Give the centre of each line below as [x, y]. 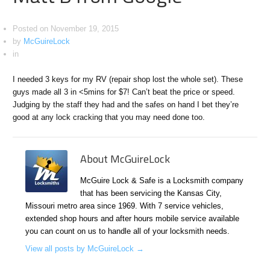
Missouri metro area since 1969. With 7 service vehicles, [125, 206]
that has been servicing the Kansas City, [151, 193]
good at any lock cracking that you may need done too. [109, 118]
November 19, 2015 [85, 29]
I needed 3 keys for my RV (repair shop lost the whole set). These [128, 80]
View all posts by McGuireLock [81, 248]
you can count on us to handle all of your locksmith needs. [128, 231]
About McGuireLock [125, 159]
